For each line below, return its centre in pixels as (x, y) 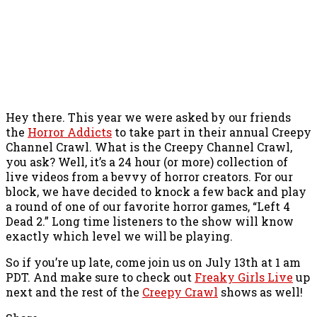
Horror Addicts (70, 132)
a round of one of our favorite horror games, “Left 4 (148, 206)
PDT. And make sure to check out (100, 277)
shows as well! (260, 292)
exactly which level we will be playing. (119, 236)
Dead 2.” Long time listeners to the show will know (150, 221)
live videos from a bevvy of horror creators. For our (149, 176)
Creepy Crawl (180, 292)
